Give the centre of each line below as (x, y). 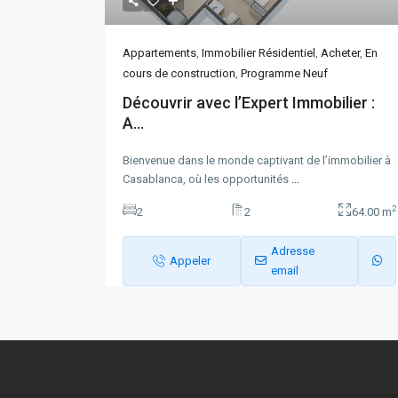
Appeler (190, 260)
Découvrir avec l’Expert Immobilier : (249, 102)
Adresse (292, 251)
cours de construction (179, 73)
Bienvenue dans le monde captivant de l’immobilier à (257, 160)
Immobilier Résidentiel (259, 52)
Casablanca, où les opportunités (207, 179)
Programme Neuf (284, 73)
